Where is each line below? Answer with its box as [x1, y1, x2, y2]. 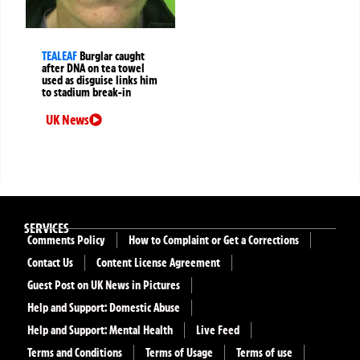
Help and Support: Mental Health [27, 322, 173, 337]
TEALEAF [42, 48, 77, 63]
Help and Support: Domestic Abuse [27, 300, 180, 315]
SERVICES [24, 219, 69, 236]
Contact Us [27, 255, 73, 270]
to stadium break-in [42, 84, 131, 100]
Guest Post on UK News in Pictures [27, 277, 180, 292]
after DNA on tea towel [42, 60, 145, 76]
